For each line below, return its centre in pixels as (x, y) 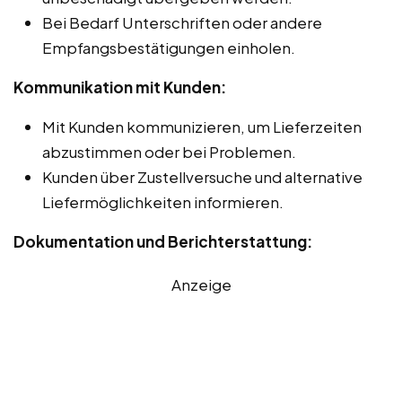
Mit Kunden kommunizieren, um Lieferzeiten (202, 126)
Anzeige (201, 284)
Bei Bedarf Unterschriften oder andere (182, 22)
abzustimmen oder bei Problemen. (169, 151)
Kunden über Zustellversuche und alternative (202, 176)
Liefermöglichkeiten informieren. (163, 201)
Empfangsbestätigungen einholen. (169, 47)
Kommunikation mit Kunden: (120, 87)
